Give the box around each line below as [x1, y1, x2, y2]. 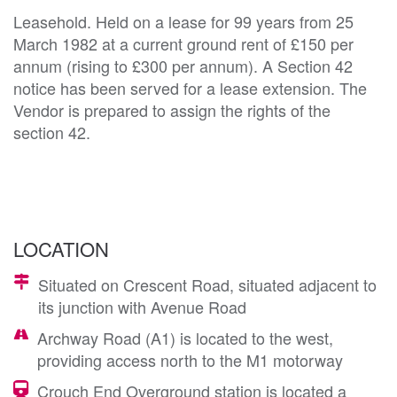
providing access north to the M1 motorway [37, 347, 343, 371]
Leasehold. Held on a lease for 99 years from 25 [13, 9, 354, 33]
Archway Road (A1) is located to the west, [37, 325, 333, 349]
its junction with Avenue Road [38, 294, 246, 318]
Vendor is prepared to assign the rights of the [13, 97, 331, 121]
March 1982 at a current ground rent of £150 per [13, 31, 354, 55]
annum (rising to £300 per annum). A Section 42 [13, 53, 353, 77]
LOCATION [13, 234, 109, 262]
